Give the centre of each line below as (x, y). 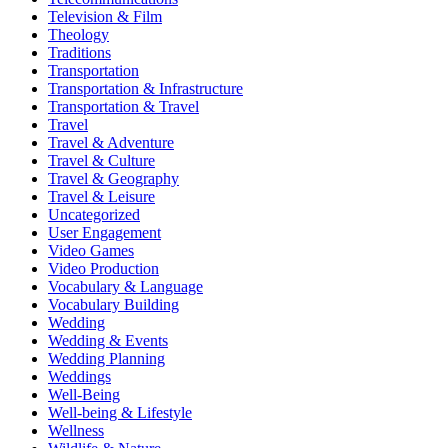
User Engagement (104, 232)
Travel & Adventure (111, 142)
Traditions (79, 52)
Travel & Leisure (101, 196)
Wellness (76, 430)
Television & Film (105, 16)
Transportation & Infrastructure (145, 88)
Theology (78, 34)
